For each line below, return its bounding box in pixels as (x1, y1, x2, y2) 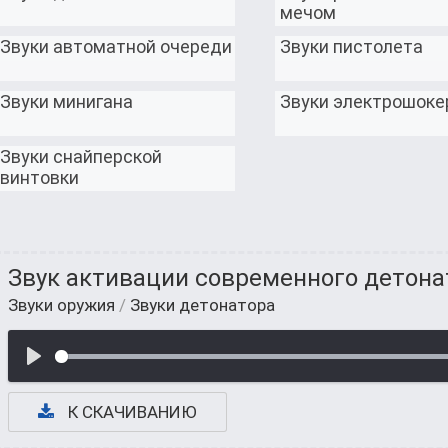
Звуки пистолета (279, 36, 423, 57)
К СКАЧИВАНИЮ (64, 402, 197, 422)
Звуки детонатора (130, 295, 275, 315)
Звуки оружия (8, 295, 115, 315)
